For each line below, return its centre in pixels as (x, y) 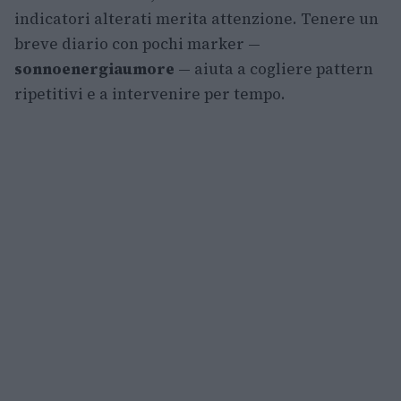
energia (92, 69)
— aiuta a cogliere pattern (274, 69)
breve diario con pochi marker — (137, 44)
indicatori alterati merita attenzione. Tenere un (196, 19)
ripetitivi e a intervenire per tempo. (150, 94)
